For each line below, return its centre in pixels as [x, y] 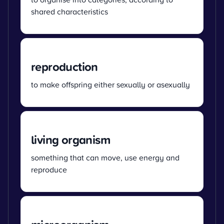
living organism [70, 139]
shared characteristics [69, 11]
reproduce [49, 169]
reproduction [64, 66]
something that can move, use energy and [105, 157]
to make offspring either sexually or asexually [110, 84]
